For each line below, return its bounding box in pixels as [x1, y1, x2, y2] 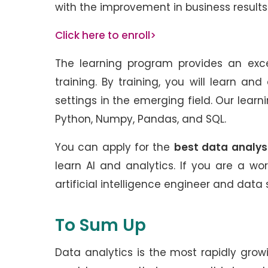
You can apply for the [55, 140, 174, 155]
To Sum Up [55, 214, 150, 237]
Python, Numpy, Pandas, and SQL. [55, 112, 229, 127]
